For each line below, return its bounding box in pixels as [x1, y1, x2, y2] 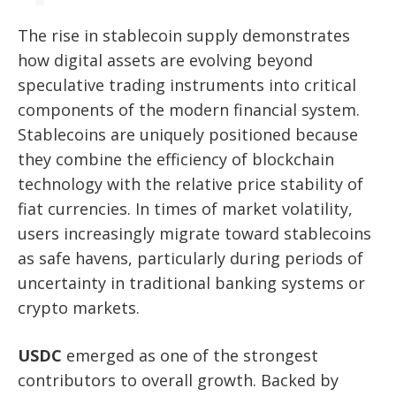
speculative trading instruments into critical [18, 73, 356, 95]
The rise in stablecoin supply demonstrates [18, 24, 350, 46]
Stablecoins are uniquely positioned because [18, 123, 358, 145]
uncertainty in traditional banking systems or [18, 271, 365, 293]
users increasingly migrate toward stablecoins [18, 222, 371, 244]
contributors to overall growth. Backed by [18, 369, 339, 391]
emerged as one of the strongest [62, 344, 318, 366]
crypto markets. [18, 296, 140, 318]
